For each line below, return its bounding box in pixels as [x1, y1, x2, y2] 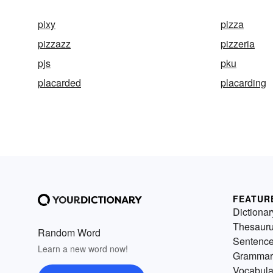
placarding [221, 76, 266, 90]
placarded [38, 76, 81, 90]
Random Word [38, 225, 101, 239]
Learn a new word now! [38, 243, 128, 255]
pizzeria [221, 37, 255, 51]
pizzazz [38, 37, 71, 51]
